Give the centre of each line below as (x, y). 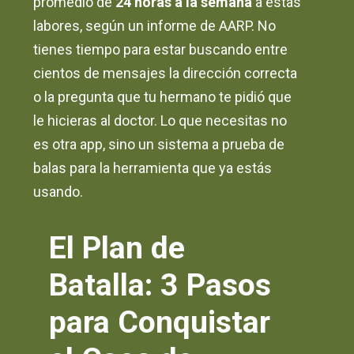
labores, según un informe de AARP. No (155, 26)
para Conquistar (160, 322)
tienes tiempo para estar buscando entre (161, 50)
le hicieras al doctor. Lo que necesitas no (160, 121)
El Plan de (117, 248)
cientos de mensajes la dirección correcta (166, 73)
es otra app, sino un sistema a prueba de (159, 145)
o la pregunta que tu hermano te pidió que (163, 97)
